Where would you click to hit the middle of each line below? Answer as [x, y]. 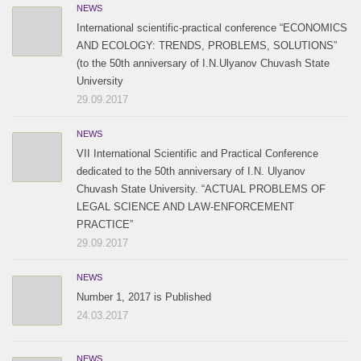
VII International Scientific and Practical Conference [197, 154]
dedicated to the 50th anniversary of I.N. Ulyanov [191, 171]
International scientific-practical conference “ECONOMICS [212, 28]
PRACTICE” [105, 224]
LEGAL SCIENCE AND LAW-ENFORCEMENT [185, 207]
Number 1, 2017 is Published [144, 297]
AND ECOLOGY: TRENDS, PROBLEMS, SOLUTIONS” [207, 46]
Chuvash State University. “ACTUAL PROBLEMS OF [201, 189]
